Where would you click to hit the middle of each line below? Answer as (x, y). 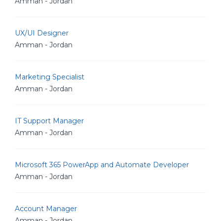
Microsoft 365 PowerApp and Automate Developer (102, 165)
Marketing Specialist (50, 77)
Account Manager (46, 209)
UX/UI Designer (42, 33)
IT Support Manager (49, 121)
